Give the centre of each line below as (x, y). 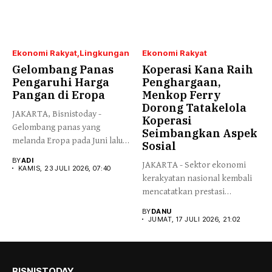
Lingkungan (104, 53)
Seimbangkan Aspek (200, 133)
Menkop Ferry (182, 95)
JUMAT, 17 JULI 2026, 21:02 (195, 219)
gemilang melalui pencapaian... (200, 205)
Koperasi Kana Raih (198, 69)
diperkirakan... (40, 154)
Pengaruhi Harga (61, 82)
